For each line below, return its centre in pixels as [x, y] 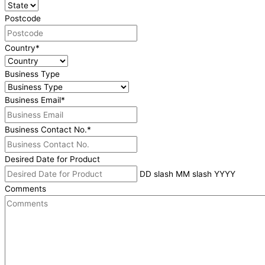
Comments [25, 188]
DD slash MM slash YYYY [188, 174]
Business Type [32, 74]
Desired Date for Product [52, 159]
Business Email [33, 100]
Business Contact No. [46, 129]
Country [20, 48]
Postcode [23, 18]
